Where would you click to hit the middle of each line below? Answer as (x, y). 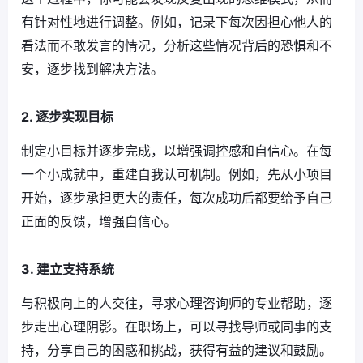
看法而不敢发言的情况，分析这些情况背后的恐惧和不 (177, 46)
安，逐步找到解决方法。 (92, 69)
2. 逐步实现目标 (67, 117)
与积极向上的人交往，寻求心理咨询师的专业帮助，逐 (177, 303)
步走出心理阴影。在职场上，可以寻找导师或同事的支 (177, 327)
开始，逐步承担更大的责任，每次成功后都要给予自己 (177, 198)
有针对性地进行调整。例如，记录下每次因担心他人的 (177, 22)
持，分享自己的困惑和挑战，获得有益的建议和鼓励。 (177, 350)
